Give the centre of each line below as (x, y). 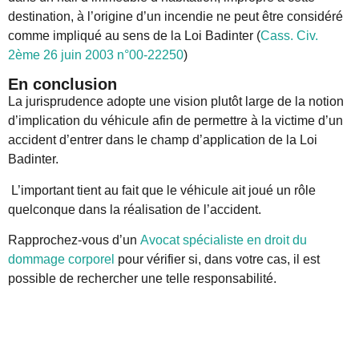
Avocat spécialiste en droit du (224, 240)
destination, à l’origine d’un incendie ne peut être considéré (175, 17)
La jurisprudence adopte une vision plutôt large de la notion (176, 102)
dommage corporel (61, 260)
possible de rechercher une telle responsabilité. (142, 279)
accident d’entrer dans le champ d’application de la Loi (163, 140)
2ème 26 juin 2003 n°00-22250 (96, 55)
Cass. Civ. (289, 36)
